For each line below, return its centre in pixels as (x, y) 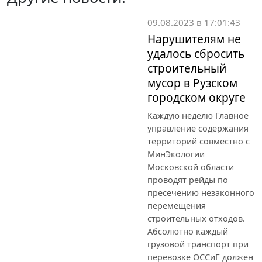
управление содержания (198, 128)
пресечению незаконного (201, 192)
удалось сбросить (196, 53)
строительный (187, 68)
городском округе (196, 97)
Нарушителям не (194, 39)
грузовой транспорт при (198, 244)
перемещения (177, 205)
